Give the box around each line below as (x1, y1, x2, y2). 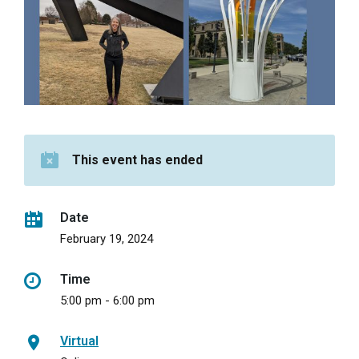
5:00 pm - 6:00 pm (60, 293, 155, 308)
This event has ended (72, 152, 203, 167)
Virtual (60, 333, 99, 349)
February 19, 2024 (60, 232, 153, 246)
